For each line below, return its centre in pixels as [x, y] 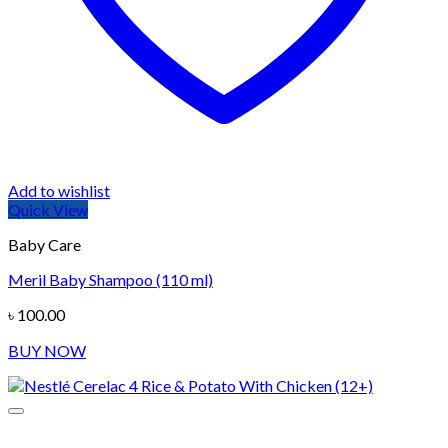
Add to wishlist [59, 191]
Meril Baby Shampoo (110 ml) [110, 280]
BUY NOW [47, 351]
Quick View [48, 210]
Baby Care [44, 245]
